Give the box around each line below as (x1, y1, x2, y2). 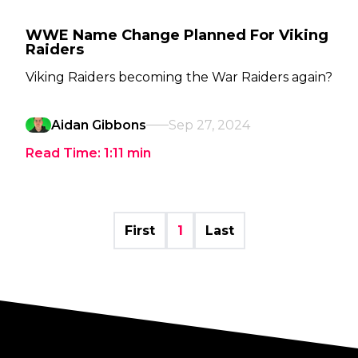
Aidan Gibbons (51, 117, 146, 133)
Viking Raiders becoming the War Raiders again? (26, 70, 332, 85)
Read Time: (26, 145, 104, 161)
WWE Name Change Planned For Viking (26, 26, 328, 44)
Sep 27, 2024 (169, 117, 250, 133)
